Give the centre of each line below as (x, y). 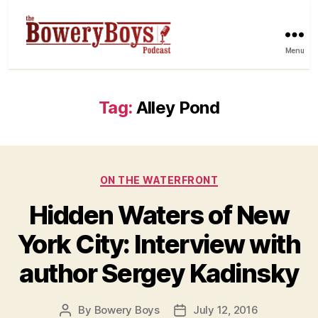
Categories (190, 177)
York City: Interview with (159, 245)
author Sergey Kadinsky (159, 274)
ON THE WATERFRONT (159, 180)
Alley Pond (178, 107)
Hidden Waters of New (159, 215)
